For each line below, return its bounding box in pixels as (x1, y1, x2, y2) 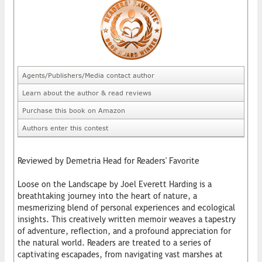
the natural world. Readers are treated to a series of (18, 237, 211, 247)
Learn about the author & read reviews (22, 88, 151, 96)
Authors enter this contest (22, 123, 108, 132)
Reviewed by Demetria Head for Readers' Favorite (18, 156, 199, 166)
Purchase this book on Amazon (22, 106, 125, 114)
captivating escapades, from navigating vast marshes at (18, 249, 223, 259)
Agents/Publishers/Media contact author (22, 71, 154, 79)
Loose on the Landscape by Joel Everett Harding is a (18, 179, 212, 189)
